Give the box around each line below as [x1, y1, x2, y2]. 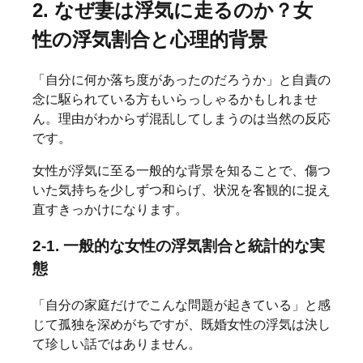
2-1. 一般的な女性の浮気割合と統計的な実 [32, 237, 325, 254]
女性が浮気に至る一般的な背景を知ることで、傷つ [32, 164, 331, 178]
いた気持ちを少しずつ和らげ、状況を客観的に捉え [32, 183, 331, 198]
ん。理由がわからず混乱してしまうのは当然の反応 [32, 112, 331, 126]
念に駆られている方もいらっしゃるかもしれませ [32, 92, 318, 107]
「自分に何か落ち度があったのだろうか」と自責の [32, 73, 331, 88]
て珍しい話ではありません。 [32, 336, 201, 351]
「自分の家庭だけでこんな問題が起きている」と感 [32, 297, 331, 312]
